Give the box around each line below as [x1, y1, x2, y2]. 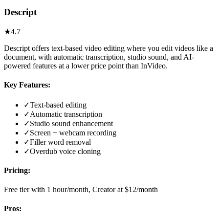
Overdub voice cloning [30, 147, 101, 155]
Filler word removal [30, 137, 91, 146]
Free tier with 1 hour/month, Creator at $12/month [4, 185, 158, 194]
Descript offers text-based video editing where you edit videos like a [4, 44, 213, 53]
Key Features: [4, 81, 50, 89]
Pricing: [4, 166, 30, 175]
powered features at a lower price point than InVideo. [4, 62, 168, 70]
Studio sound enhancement [30, 119, 113, 128]
